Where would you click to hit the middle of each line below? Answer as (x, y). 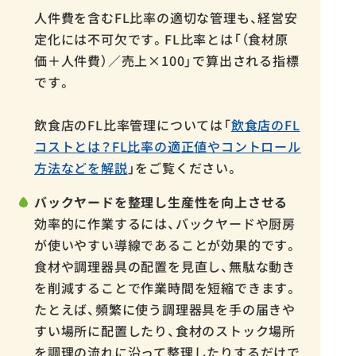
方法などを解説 (81, 168)
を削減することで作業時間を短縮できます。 (166, 288)
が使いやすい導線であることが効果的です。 (166, 245)
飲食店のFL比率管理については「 (133, 125)
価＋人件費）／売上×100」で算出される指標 (167, 61)
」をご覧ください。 (183, 168)
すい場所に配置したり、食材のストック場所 (165, 331)
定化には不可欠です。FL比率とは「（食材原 (161, 39)
